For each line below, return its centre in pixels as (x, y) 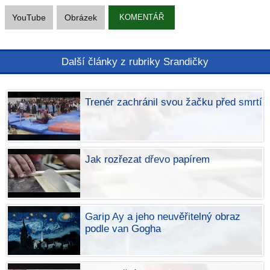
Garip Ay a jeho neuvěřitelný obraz (163, 217)
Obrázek (81, 17)
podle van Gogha (123, 229)
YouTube (29, 17)
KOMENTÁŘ (142, 17)
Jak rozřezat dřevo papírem (148, 159)
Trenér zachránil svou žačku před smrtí (174, 102)
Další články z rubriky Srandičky (135, 62)
